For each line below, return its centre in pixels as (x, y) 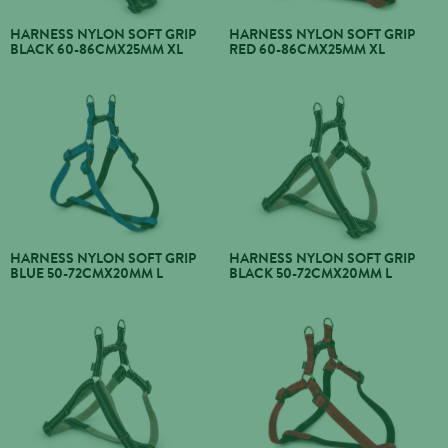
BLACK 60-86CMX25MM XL (96, 48)
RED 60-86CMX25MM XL (307, 48)
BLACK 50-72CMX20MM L (310, 273)
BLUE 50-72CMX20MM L (86, 273)
